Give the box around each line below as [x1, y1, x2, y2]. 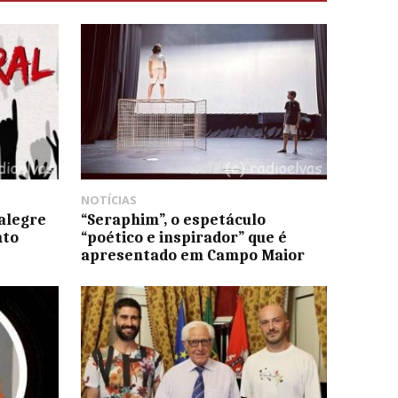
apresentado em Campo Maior [80, 245, 305, 264]
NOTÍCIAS [80, 191, 137, 208]
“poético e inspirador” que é [80, 227, 287, 246]
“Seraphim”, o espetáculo [80, 210, 266, 228]
